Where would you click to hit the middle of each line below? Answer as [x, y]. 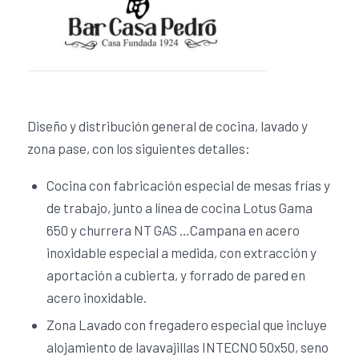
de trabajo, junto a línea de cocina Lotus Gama [179, 207]
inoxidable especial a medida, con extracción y [181, 252]
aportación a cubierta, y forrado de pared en [175, 274]
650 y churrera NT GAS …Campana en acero [173, 230]
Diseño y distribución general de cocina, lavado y [167, 126]
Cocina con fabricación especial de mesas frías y [188, 185]
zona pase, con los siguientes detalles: [138, 149]
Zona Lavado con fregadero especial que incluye [186, 324]
